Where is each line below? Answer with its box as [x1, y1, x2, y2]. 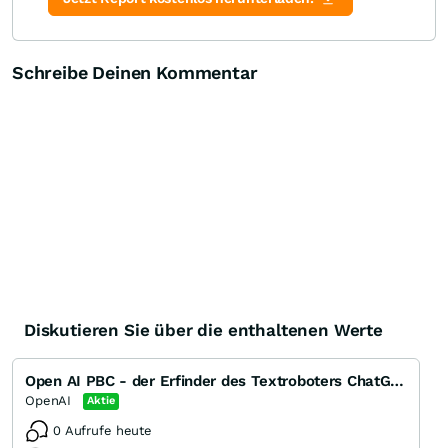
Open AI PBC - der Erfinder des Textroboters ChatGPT [390, 372, 405, 391]
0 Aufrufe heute [53, 423, 153, 439]
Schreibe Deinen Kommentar [12, 62, 258, 84]
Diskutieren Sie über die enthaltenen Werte [24, 320, 383, 341]
